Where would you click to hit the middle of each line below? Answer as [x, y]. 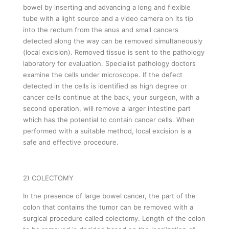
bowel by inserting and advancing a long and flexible [107, 7]
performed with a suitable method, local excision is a [107, 131]
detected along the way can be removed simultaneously [113, 41]
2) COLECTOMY [48, 178]
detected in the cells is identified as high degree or [105, 86]
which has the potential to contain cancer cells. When [109, 119]
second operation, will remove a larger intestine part [107, 108]
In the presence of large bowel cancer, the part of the [109, 196]
